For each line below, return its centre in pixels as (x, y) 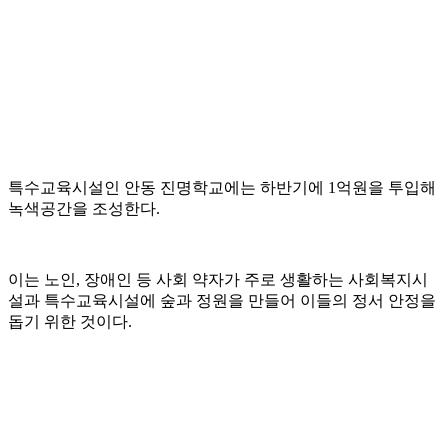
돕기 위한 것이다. (70, 322)
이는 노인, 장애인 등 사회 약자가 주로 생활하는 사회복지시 (218, 280)
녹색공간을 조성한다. (84, 209)
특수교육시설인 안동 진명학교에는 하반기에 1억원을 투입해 (222, 188)
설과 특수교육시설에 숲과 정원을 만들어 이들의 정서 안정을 (222, 301)
